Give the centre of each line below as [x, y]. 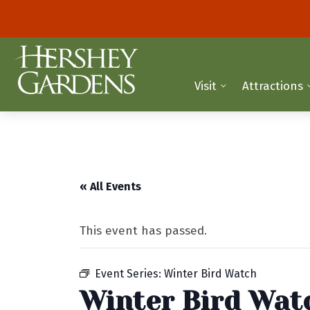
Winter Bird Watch [211, 274]
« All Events [111, 187]
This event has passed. [144, 231]
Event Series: [130, 274]
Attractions [273, 86]
